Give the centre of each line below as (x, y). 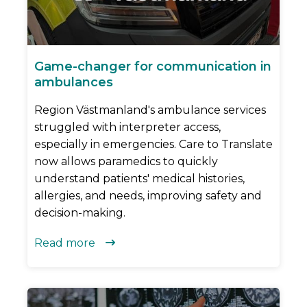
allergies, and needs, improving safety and (148, 195)
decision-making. (80, 212)
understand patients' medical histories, (139, 178)
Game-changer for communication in (153, 66)
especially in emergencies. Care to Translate (153, 144)
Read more (65, 243)
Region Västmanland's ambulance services (150, 110)
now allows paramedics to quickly (126, 161)
